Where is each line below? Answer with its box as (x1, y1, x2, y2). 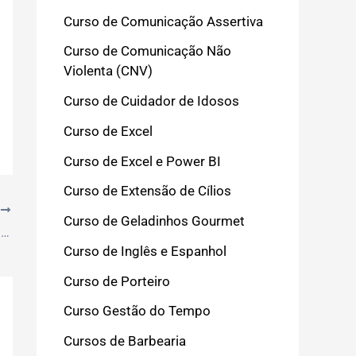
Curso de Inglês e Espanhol (64, 242, 226, 259)
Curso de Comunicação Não (64, 43, 231, 60)
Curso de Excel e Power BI (64, 153, 221, 169)
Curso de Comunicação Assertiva (64, 13, 263, 29)
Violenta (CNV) (64, 63, 153, 79)
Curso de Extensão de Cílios (64, 183, 231, 199)
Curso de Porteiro (64, 273, 170, 289)
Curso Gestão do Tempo (64, 303, 211, 319)
